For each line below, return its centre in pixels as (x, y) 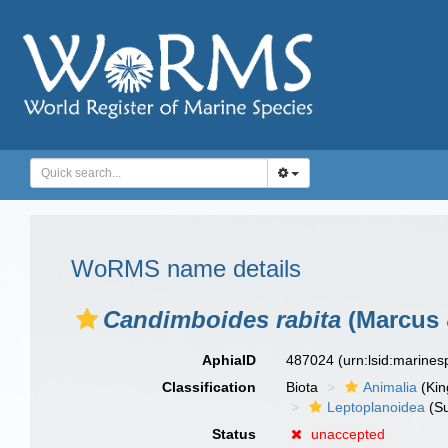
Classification (209, 387)
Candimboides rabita (222, 319)
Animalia (390, 387)
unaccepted (348, 434)
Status (234, 434)
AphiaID (229, 360)
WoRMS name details (186, 268)
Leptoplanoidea (376, 407)
